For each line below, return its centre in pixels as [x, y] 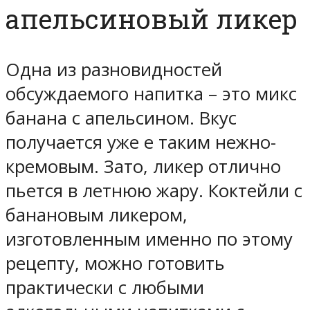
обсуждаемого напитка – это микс [151, 94]
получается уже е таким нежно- [141, 143]
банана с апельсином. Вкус [121, 118]
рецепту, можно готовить [115, 264]
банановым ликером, [97, 215]
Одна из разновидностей [114, 70]
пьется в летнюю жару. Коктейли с [154, 191]
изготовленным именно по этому [149, 239]
